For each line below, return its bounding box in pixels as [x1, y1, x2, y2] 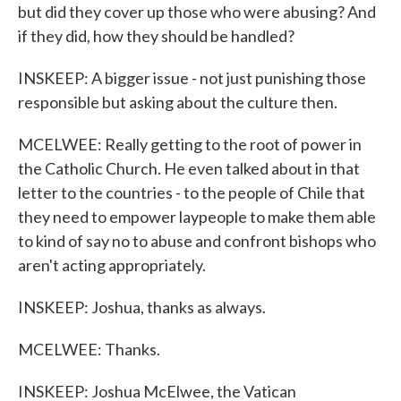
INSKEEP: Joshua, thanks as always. [18, 297, 266, 317]
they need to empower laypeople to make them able [18, 207, 376, 226]
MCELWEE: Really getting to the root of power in [18, 134, 362, 154]
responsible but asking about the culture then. [18, 92, 337, 112]
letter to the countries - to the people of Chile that [18, 183, 365, 202]
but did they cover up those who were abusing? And [18, 2, 376, 21]
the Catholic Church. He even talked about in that [18, 158, 360, 178]
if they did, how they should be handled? [18, 26, 294, 46]
